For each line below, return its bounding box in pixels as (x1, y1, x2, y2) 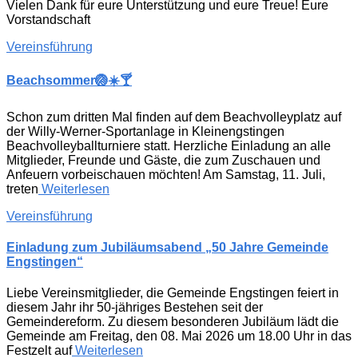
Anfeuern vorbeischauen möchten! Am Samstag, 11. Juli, (6, 167, 325, 181)
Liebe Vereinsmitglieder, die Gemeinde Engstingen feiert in (6, 286, 339, 300)
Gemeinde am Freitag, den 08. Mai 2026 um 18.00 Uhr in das (6, 329, 352, 344)
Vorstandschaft (6, 13, 90, 26)
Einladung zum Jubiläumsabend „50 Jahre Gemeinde (6, 240, 328, 254)
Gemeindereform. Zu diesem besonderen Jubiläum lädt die (6, 315, 339, 329)
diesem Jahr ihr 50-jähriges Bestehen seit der (6, 300, 263, 315)
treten (6, 181, 38, 196)
